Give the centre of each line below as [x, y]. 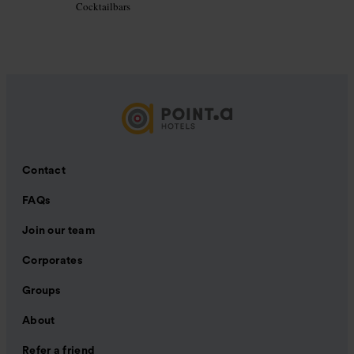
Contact [44, 171]
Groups [41, 291]
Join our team [58, 231]
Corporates [52, 261]
